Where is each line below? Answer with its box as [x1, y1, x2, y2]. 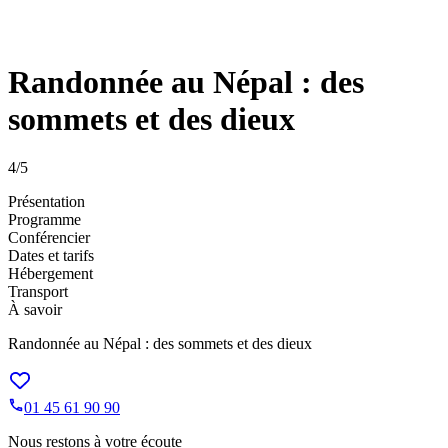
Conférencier [8, 229, 90, 247]
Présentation [8, 193, 85, 211]
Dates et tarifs [8, 247, 94, 265]
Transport [8, 283, 68, 301]
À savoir [8, 301, 62, 319]
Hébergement [8, 265, 93, 283]
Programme [8, 211, 81, 229]
